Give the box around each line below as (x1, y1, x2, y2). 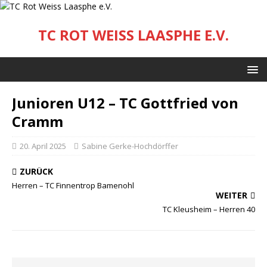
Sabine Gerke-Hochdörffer (82, 141, 178, 151)
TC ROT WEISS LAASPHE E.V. (38, 25, 229, 45)
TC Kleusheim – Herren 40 (163, 204, 255, 215)
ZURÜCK (20, 166, 53, 177)
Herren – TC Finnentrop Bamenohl (12, 180, 134, 191)
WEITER (216, 190, 247, 201)
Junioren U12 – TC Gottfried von (12, 93, 238, 113)
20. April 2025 (20, 141, 66, 151)
